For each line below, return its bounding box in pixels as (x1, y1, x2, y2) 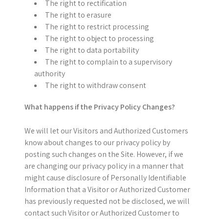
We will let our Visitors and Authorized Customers (24, 126, 188, 136)
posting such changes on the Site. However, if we (24, 149, 183, 159)
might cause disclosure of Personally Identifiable (24, 173, 186, 183)
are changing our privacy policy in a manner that (24, 161, 184, 171)
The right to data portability (45, 45, 139, 55)
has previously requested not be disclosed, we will (24, 196, 190, 206)
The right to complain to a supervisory (45, 57, 172, 67)
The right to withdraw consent (45, 80, 146, 90)
